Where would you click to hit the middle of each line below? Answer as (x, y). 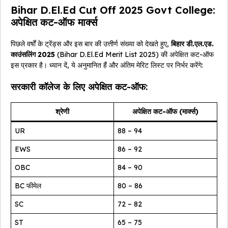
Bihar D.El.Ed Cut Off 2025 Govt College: (113, 10)
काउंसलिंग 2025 (33, 55)
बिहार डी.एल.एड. (192, 44)
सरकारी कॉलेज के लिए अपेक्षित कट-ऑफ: (79, 87)
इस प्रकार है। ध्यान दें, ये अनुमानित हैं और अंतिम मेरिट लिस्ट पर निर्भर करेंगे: (107, 65)
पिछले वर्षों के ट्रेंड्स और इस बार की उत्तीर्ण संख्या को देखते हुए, (91, 44)
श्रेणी (62, 112)
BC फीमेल (28, 186)
